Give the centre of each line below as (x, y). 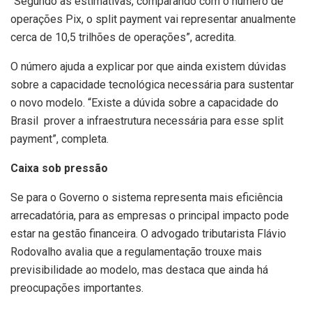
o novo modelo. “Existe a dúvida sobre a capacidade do (145, 102)
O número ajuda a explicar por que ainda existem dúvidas (148, 66)
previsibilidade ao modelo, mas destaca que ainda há (139, 270)
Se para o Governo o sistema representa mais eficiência (147, 197)
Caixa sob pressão (59, 168)
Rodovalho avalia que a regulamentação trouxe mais (136, 251)
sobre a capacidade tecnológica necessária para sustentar (152, 84)
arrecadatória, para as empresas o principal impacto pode (150, 215)
